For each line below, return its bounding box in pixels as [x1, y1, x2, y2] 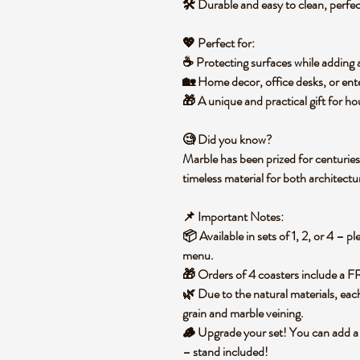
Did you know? [198, 130, 272, 149]
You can [287, 323, 332, 342]
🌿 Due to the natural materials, [182, 284, 340, 303]
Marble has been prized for [182, 149, 315, 168]
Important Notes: [198, 207, 284, 226]
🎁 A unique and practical [182, 92, 309, 110]
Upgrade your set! [198, 323, 287, 342]
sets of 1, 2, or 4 [257, 227, 333, 245]
